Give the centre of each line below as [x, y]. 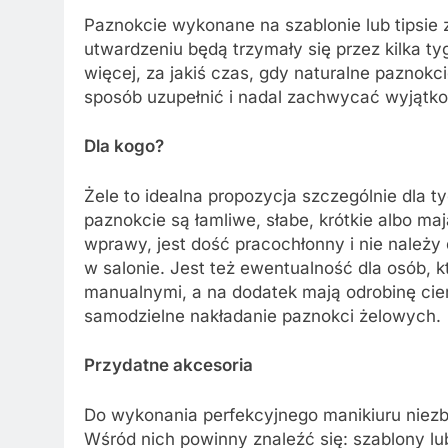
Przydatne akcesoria [168, 365]
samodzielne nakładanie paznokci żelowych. [262, 315]
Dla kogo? [124, 146]
